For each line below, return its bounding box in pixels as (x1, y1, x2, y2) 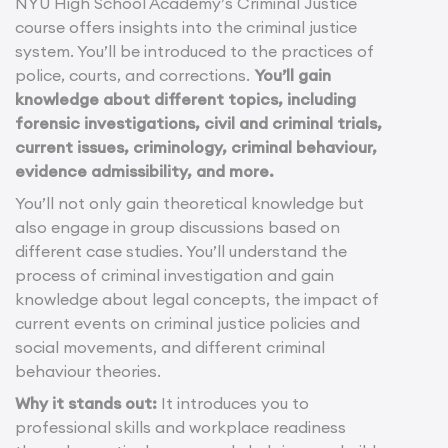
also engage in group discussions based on (15, 217, 340, 238)
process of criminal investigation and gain (15, 265, 334, 286)
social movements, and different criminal (15, 337, 325, 358)
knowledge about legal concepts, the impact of (15, 289, 379, 310)
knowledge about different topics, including (15, 89, 356, 110)
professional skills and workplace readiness (15, 417, 346, 438)
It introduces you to (161, 393, 309, 414)
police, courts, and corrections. (15, 65, 254, 86)
